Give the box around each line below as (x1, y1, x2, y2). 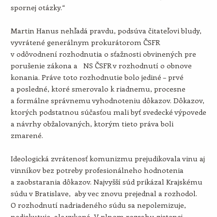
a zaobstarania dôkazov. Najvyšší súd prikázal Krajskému (10, 177, 202, 186)
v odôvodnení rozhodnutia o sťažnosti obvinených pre (10, 49, 196, 59)
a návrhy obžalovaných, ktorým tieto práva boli (10, 119, 173, 128)
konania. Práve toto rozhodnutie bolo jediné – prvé (10, 72, 184, 82)
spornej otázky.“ (10, 2, 65, 12)
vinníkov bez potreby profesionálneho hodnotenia (10, 165, 184, 175)
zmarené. (10, 130, 43, 140)
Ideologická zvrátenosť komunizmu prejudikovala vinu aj (10, 154, 205, 163)
